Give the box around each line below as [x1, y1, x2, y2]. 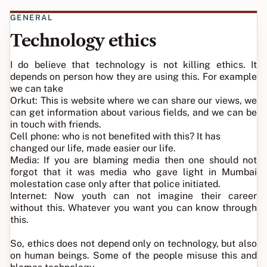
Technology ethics [10, 31, 157, 51]
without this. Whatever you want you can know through [10, 202, 257, 213]
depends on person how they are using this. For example [10, 71, 257, 82]
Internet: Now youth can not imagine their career [10, 190, 257, 201]
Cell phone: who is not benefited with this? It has [10, 131, 221, 142]
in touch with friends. [10, 119, 101, 130]
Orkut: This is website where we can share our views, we [10, 95, 257, 106]
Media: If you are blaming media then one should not [10, 154, 257, 166]
